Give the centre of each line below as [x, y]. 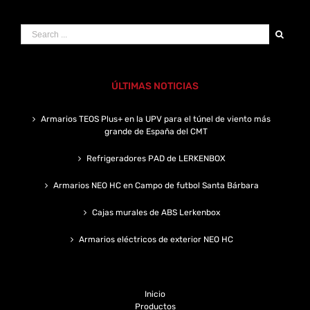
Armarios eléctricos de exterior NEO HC [156, 239]
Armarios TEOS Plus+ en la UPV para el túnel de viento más [156, 119]
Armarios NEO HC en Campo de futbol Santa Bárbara [156, 185]
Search [35, 30]
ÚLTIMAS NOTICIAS [155, 86]
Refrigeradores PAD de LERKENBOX [156, 158]
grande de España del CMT [156, 131]
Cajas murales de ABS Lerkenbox [156, 212]
